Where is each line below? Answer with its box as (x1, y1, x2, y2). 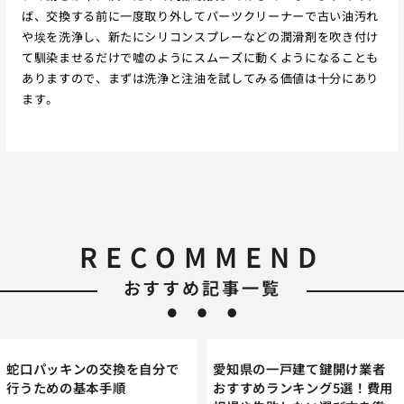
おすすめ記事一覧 (123, 275, 281, 301)
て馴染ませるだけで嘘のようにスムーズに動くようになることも (21, 48, 379, 66)
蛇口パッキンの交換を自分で (6, 358, 179, 378)
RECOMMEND (79, 236, 325, 277)
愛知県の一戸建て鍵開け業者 (213, 358, 386, 378)
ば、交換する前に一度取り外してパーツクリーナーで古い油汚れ (21, 6, 379, 24)
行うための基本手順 (6, 377, 126, 397)
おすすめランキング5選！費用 (213, 377, 394, 397)
